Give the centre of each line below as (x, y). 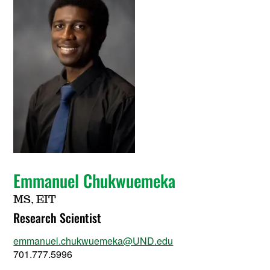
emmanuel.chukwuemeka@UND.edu (93, 241)
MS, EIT (35, 200)
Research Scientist (58, 218)
